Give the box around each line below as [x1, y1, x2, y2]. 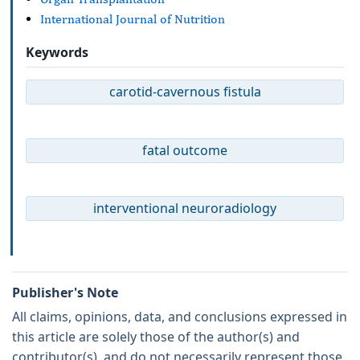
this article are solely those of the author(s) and [12, 327, 300, 346]
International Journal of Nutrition [40, 11, 225, 27]
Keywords [26, 43, 88, 61]
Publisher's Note [12, 283, 118, 301]
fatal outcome [142, 141, 227, 159]
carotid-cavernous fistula [108, 83, 261, 101]
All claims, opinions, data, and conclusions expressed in [12, 307, 347, 325]
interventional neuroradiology [93, 198, 276, 217]
